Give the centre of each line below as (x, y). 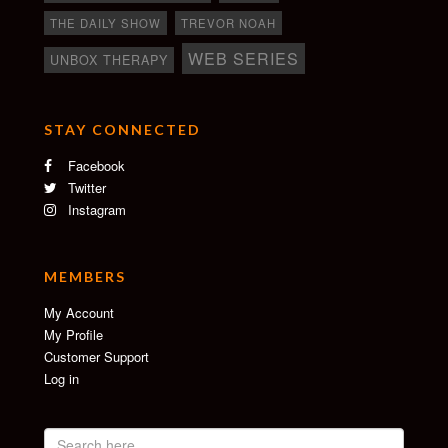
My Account (79, 312)
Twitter (85, 187)
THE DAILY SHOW (105, 22)
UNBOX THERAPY (109, 59)
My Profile (73, 334)
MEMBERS (85, 276)
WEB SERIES (243, 57)
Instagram (95, 209)
